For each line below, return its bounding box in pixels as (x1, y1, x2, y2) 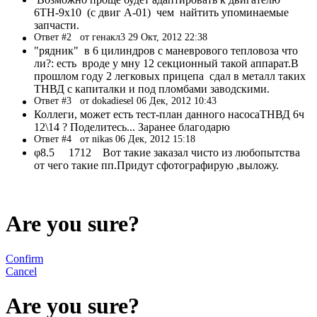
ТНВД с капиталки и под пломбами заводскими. (34, 82, 272, 95)
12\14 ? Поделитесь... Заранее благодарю (34, 120, 230, 133)
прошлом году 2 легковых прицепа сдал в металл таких (34, 69, 306, 82)
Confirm (6, 252, 43, 265)
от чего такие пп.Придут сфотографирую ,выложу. (34, 158, 279, 171)
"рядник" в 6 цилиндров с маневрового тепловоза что (34, 44, 298, 57)
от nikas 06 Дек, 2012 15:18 (80, 133, 195, 144)
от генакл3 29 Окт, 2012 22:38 (80, 31, 207, 42)
